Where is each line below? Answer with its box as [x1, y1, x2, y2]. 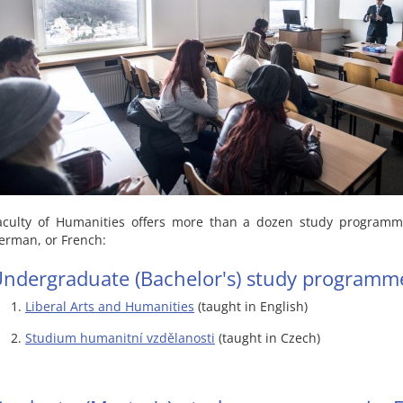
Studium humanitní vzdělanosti [25, 329, 215, 346]
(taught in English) [194, 298, 308, 315]
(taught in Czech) [215, 329, 320, 346]
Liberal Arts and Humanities [25, 298, 194, 315]
